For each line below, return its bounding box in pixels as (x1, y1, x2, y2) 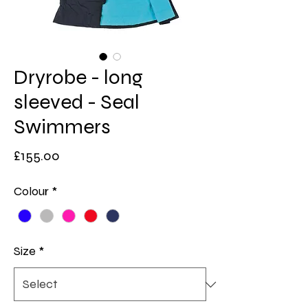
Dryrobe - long (14, 65, 143, 89)
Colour (14, 184, 49, 199)
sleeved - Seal (14, 89, 140, 114)
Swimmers (14, 114, 111, 139)
